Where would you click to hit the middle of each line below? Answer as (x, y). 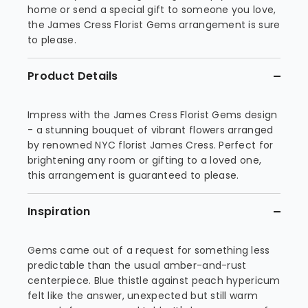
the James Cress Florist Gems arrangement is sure (154, 25)
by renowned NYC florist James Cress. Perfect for (151, 145)
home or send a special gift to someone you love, (152, 10)
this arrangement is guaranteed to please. (133, 175)
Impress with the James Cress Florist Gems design (153, 115)
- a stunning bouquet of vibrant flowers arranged (151, 130)
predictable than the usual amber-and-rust (137, 265)
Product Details (73, 76)
